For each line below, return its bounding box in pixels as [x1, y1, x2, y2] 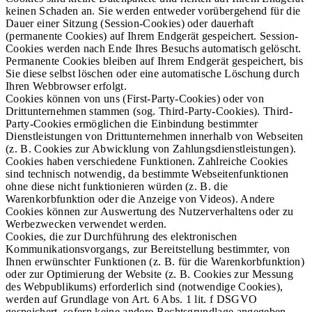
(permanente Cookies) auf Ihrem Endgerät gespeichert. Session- [6, 30, 299, 42]
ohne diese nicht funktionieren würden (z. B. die [6, 180, 228, 193]
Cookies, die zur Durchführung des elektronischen [6, 231, 237, 243]
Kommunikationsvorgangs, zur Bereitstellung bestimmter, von [6, 243, 290, 256]
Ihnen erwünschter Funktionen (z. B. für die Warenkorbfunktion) [6, 256, 304, 268]
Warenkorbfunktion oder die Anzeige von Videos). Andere [6, 193, 275, 205]
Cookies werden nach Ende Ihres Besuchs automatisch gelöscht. [6, 42, 302, 55]
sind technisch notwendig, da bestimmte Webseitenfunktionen [6, 168, 289, 180]
